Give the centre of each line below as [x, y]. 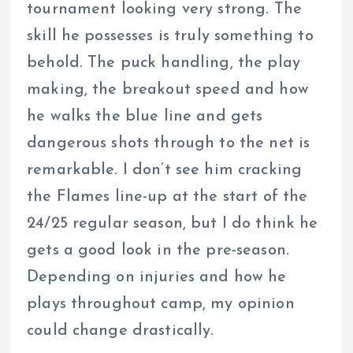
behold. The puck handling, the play [164, 63]
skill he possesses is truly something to [170, 37]
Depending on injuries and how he [157, 278]
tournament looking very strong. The [165, 10]
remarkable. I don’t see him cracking [165, 171]
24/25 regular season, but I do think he [173, 224]
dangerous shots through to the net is [169, 144]
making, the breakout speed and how [168, 90]
